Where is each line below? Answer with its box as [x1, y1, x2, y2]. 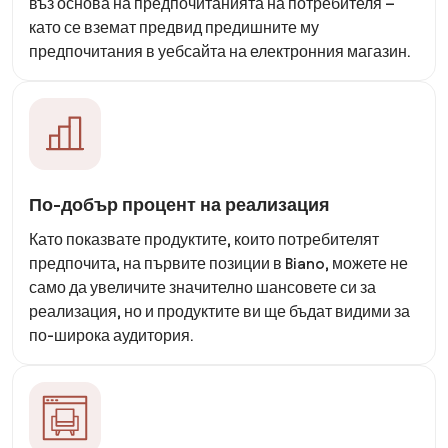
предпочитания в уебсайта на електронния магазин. [29, 43, 410, 60]
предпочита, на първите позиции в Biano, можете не [29, 255, 408, 272]
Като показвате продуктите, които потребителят [29, 231, 379, 248]
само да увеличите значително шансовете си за [29, 279, 376, 296]
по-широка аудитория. [29, 327, 193, 344]
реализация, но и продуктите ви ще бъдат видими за [29, 303, 410, 320]
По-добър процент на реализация [29, 195, 330, 214]
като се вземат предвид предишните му [29, 19, 319, 36]
